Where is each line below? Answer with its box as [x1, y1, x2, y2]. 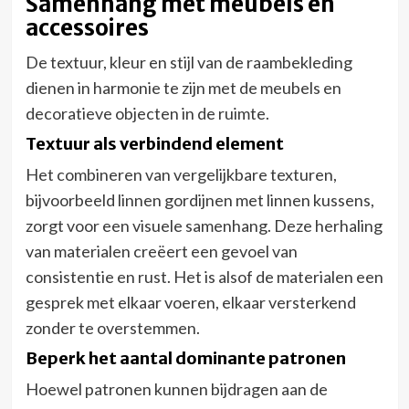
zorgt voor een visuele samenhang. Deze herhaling [25, 215, 383, 236]
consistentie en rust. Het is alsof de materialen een [25, 266, 383, 287]
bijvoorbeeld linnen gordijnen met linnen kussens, [25, 189, 374, 210]
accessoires [25, 13, 149, 42]
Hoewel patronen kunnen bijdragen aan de [25, 378, 328, 399]
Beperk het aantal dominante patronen [25, 347, 346, 369]
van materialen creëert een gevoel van [25, 240, 298, 261]
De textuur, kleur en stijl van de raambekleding [25, 51, 352, 72]
